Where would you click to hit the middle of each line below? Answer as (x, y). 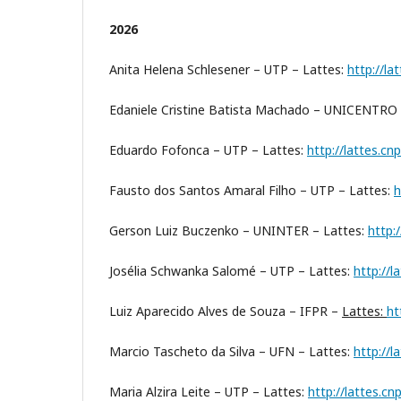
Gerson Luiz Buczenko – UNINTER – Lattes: (239, 231)
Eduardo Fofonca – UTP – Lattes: (208, 150)
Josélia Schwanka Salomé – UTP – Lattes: (231, 271)
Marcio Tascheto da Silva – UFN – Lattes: (231, 352)
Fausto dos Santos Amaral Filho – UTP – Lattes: (252, 191)
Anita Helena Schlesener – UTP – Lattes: (228, 70)
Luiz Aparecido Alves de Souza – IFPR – (226, 311)
